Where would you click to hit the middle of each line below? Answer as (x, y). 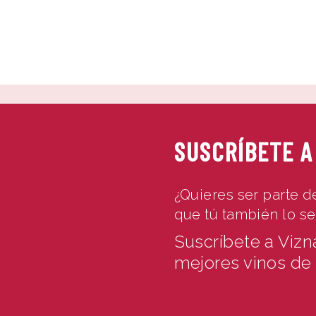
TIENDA (157, 42)
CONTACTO (219, 42)
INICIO (48, 42)
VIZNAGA (101, 42)
